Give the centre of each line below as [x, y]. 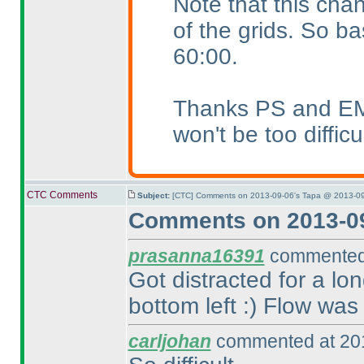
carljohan [169, 341]
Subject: [154, 195]
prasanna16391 [196, 256]
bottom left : [188, 306]
